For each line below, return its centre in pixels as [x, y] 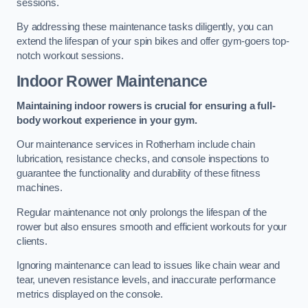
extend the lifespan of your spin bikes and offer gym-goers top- [153, 42]
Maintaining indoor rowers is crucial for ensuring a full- [146, 106]
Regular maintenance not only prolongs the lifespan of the [142, 212]
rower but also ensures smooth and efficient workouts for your [152, 227]
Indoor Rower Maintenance [112, 81]
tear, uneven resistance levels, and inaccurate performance [146, 280]
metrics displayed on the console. [90, 295]
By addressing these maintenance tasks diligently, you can [145, 27]
